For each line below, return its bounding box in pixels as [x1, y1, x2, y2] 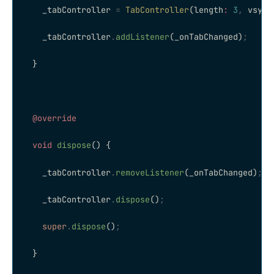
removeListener [116, 166, 184, 178]
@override [23, 112, 76, 124]
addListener [116, 31, 169, 43]
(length [189, 4, 223, 15]
